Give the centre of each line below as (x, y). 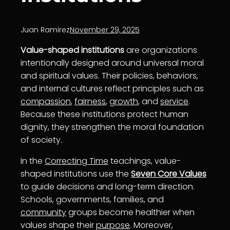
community (43, 212)
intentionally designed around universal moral (112, 63)
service (174, 101)
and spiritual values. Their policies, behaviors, (109, 75)
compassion (46, 101)
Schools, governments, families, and (92, 199)
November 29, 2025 (105, 30)
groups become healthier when (130, 212)
